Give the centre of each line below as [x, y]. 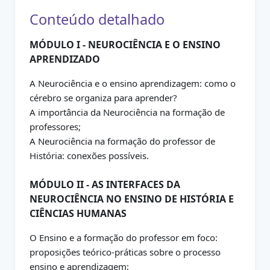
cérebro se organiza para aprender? [104, 98]
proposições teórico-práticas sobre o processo [125, 252]
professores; [55, 127]
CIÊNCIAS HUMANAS [78, 213]
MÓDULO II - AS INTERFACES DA [105, 184]
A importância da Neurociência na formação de [127, 112]
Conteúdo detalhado [97, 19]
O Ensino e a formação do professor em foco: [124, 237]
